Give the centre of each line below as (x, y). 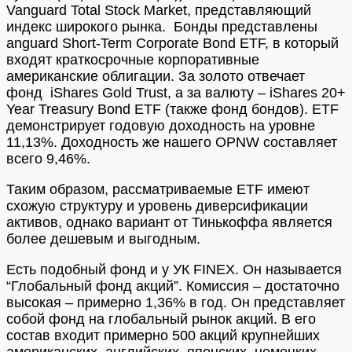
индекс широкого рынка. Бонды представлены (162, 26)
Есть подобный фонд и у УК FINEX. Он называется (174, 269)
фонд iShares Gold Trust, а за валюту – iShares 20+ (176, 92)
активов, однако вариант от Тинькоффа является (169, 222)
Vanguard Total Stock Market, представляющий (159, 10)
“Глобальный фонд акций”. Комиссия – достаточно (173, 286)
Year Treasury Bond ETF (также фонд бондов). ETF (172, 109)
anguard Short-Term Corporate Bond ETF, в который (172, 43)
